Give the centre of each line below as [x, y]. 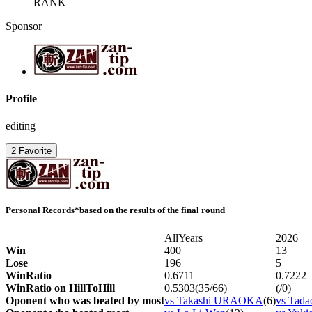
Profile [21, 98]
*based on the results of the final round [150, 210]
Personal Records [40, 210]
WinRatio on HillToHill [60, 288]
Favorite [35, 151]
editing [21, 126]
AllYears [184, 237]
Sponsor [24, 26]
